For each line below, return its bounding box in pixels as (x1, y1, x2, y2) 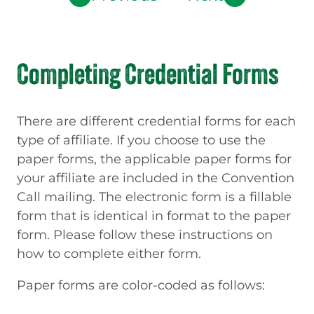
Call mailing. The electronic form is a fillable (17, 188, 292, 205)
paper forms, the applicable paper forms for (17, 150, 292, 167)
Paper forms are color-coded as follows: (17, 276, 268, 293)
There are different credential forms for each (17, 112, 296, 129)
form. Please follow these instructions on (17, 226, 273, 243)
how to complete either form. (17, 245, 205, 261)
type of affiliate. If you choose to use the (17, 131, 266, 148)
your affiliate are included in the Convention (17, 169, 294, 186)
